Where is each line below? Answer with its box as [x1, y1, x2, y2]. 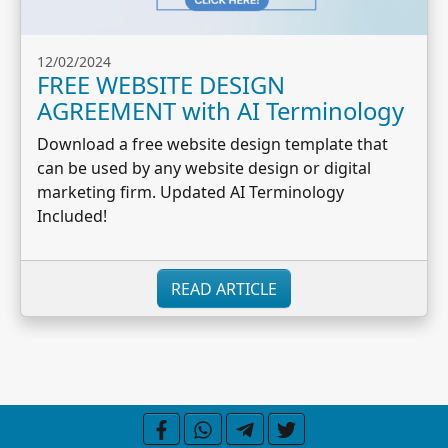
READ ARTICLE [171, 277, 277, 300]
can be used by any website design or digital [37, 157, 371, 180]
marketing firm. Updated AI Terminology [37, 181, 344, 204]
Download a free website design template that [37, 133, 388, 156]
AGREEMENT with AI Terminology [37, 95, 404, 128]
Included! [37, 205, 107, 228]
